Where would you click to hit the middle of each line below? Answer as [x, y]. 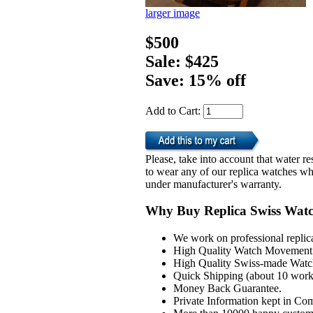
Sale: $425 [182, 61]
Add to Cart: [174, 110]
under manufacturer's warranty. [213, 184]
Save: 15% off [196, 80]
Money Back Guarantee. [227, 288]
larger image [173, 13]
